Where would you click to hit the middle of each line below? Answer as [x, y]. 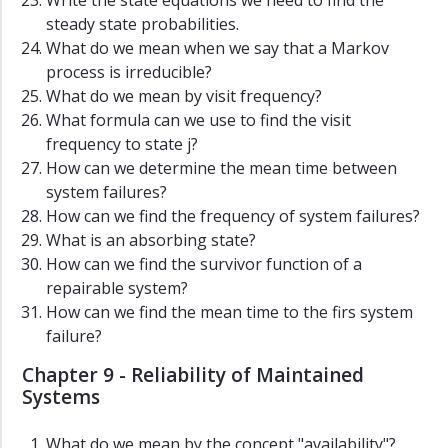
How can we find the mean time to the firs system [229, 312]
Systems [61, 397]
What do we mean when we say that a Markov [217, 48]
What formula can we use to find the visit [198, 120]
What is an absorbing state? [151, 240]
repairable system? [117, 288]
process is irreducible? [129, 72]
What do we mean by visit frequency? [184, 96]
